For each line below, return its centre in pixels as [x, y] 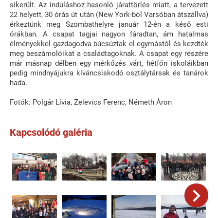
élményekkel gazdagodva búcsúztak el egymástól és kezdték [109, 44]
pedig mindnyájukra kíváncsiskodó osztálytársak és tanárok [109, 73]
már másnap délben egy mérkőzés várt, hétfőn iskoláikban [109, 63]
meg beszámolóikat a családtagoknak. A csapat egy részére [109, 53]
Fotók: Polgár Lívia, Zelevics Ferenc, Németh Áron [91, 102]
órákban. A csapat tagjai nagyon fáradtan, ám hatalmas [109, 34]
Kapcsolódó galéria [51, 132]
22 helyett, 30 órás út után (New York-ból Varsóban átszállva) [109, 14]
